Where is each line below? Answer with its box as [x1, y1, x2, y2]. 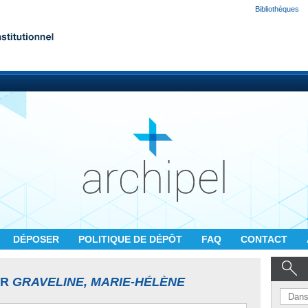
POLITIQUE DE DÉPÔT [78, 234, 185, 245]
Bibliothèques [255, 5, 299, 13]
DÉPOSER [13, 234, 62, 245]
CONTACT [241, 234, 290, 245]
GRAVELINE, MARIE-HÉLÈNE [12, 275, 185, 289]
